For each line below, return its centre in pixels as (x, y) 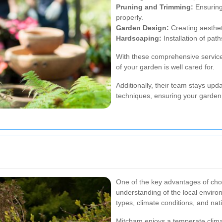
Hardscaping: (139, 38)
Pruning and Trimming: (155, 7)
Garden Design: (142, 28)
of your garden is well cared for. (165, 67)
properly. (130, 17)
